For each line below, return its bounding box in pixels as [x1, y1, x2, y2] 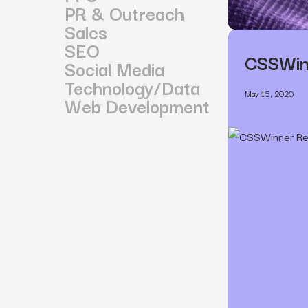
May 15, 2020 [244, 86, 294, 100]
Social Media [65, 54, 165, 82]
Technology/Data [65, 72, 201, 101]
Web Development [65, 91, 210, 120]
